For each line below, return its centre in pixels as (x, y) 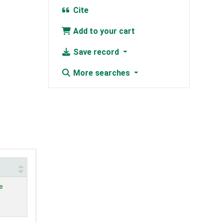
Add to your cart (103, 31)
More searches (101, 73)
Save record (96, 52)
